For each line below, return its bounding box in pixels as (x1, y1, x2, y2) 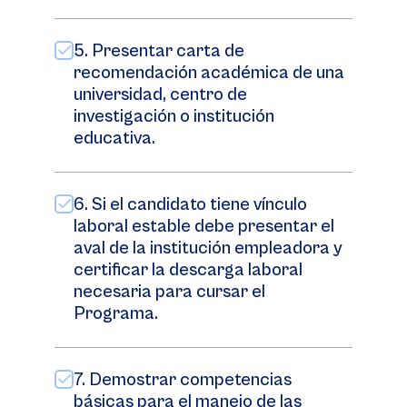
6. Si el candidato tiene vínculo (74, 194, 307, 215)
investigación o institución (74, 106, 274, 127)
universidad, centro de (74, 84, 247, 105)
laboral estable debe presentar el (74, 216, 334, 237)
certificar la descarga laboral (74, 260, 303, 281)
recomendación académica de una (74, 63, 344, 84)
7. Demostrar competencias (74, 370, 292, 391)
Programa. (74, 303, 158, 324)
